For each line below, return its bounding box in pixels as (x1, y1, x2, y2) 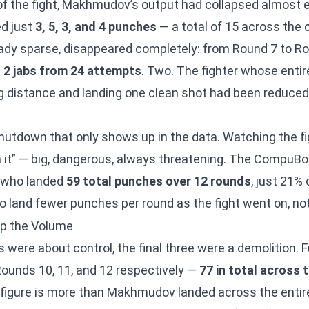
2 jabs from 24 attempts (3, 63, 141, 78)
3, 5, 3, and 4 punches (35, 19, 157, 34)
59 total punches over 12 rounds (66, 174, 251, 188)
